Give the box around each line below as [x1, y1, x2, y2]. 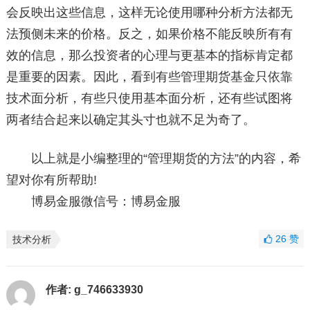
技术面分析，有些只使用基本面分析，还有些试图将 [6, 91, 293, 105]
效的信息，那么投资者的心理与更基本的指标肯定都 [6, 48, 293, 62]
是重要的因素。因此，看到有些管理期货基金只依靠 [6, 70, 293, 84]
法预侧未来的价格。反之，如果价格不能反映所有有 [6, 27, 293, 41]
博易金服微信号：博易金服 [6, 194, 181, 208]
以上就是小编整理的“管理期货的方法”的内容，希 [6, 152, 301, 165]
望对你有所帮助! [6, 173, 97, 187]
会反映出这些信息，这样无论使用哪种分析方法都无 [6, 6, 293, 19]
